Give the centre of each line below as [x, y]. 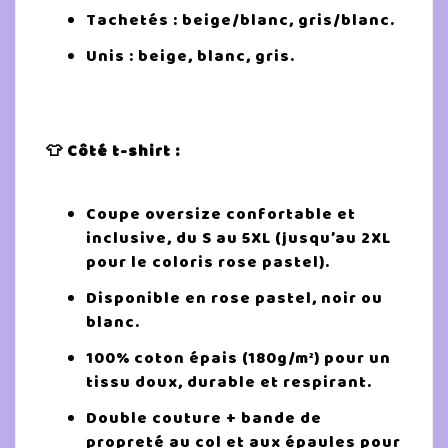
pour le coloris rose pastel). [208, 262]
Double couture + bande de [204, 418]
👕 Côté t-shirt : [113, 150]
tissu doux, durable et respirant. [229, 382]
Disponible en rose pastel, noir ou [234, 298]
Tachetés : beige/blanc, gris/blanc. [240, 20]
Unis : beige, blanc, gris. [190, 56]
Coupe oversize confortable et [221, 214]
